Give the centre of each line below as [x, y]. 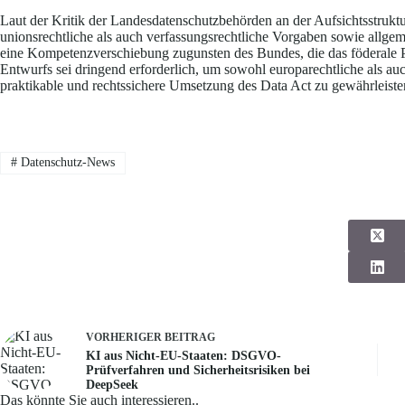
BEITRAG [190, 337]
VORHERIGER [125, 337]
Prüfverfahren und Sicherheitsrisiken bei [198, 370]
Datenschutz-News [66, 163]
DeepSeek [112, 384]
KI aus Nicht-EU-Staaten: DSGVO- [184, 355]
